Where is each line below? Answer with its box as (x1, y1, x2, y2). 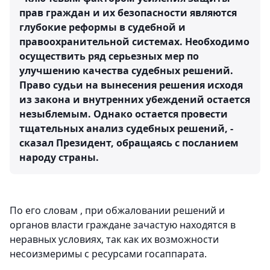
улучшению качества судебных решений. (19, 64, 233, 78)
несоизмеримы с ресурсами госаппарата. (10, 247, 207, 261)
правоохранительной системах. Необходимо (19, 35, 250, 49)
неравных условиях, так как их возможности (10, 233, 219, 246)
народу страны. (19, 151, 99, 165)
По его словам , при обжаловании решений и (10, 204, 225, 218)
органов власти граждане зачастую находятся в (10, 218, 236, 232)
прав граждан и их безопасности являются (19, 6, 237, 20)
